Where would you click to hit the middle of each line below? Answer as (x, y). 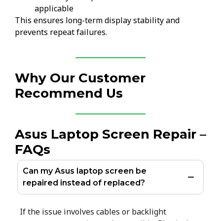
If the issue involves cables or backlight (93, 212)
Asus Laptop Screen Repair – (110, 134)
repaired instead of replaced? (84, 183)
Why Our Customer (80, 78)
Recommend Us (69, 93)
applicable (54, 8)
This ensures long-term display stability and (97, 20)
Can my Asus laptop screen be (85, 171)
